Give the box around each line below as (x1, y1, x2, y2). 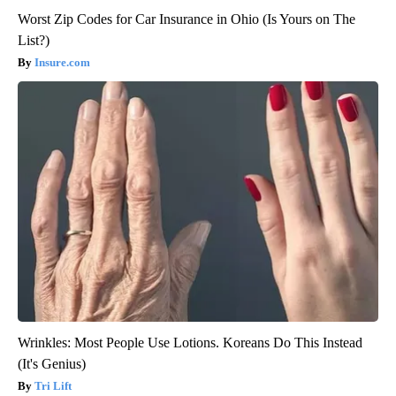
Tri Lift (34, 378, 72, 392)
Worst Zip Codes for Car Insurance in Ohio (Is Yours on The (18, 11, 355, 27)
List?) (18, 32, 49, 48)
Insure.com (34, 55, 90, 69)
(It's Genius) (18, 355, 86, 371)
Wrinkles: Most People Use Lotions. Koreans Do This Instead (18, 334, 362, 350)
